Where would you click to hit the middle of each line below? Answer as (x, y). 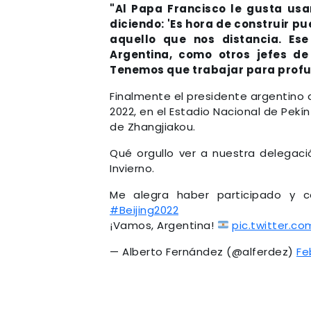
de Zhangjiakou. (153, 126)
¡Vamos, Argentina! (163, 225)
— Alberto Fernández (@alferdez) (203, 251)
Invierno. (132, 168)
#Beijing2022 (144, 210)
